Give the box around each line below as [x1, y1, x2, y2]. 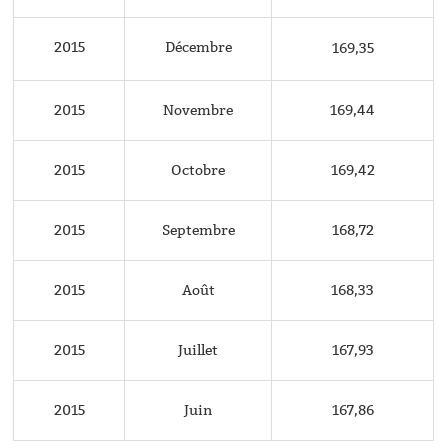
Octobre [171, 161, 226, 179]
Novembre [163, 101, 234, 119]
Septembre [161, 221, 235, 239]
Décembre [164, 38, 232, 56]
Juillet [178, 341, 219, 359]
